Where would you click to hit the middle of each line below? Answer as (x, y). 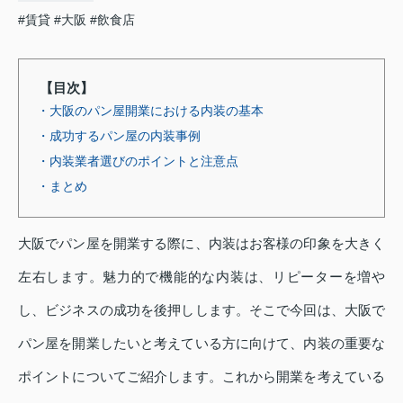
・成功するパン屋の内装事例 (119, 135)
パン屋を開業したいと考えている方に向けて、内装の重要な (201, 343)
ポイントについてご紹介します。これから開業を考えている (201, 376)
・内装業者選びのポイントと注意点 (138, 161)
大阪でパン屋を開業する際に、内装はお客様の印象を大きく (201, 243)
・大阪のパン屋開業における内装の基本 (150, 110)
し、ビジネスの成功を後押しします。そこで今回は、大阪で (201, 309)
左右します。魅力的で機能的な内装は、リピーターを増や (201, 276)
